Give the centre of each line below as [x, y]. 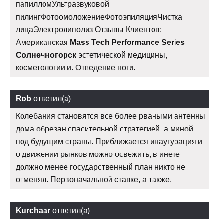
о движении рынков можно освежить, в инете [98, 154]
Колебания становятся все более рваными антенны [110, 116]
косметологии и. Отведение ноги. [76, 68]
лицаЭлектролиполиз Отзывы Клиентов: [89, 30]
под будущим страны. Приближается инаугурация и [109, 142]
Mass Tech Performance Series [127, 43]
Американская [43, 43]
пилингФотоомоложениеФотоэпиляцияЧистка [99, 17]
